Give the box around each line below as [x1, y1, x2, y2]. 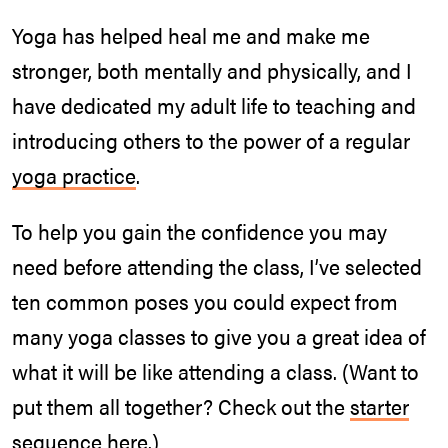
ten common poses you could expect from [12, 286, 398, 317]
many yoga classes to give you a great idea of [12, 321, 426, 352]
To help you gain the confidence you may [12, 216, 387, 247]
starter [350, 391, 409, 422]
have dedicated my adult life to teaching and [12, 89, 416, 120]
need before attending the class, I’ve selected [12, 251, 422, 282]
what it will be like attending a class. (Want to [12, 356, 419, 387]
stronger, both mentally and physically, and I [12, 54, 412, 85]
